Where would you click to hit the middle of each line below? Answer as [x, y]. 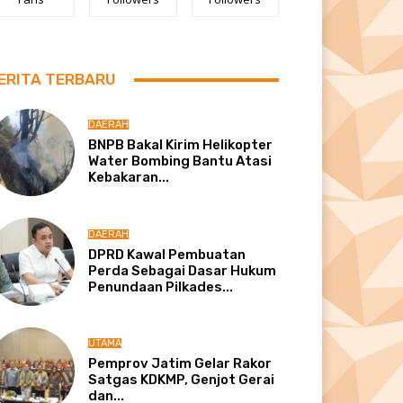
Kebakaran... [129, 178]
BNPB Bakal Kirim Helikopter [181, 145]
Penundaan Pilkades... [161, 287]
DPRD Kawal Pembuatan [167, 254]
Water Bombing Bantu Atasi [180, 161]
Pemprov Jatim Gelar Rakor [180, 363]
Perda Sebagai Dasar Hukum [183, 270]
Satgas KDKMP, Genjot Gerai [182, 379]
